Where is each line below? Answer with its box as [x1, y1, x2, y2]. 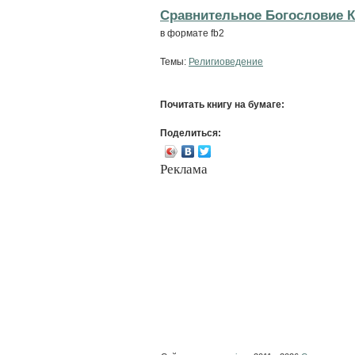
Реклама [160, 161, 208, 177]
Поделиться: [160, 127, 221, 139]
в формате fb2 [160, 27, 224, 39]
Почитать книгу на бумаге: [160, 98, 284, 110]
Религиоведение [189, 55, 263, 67]
